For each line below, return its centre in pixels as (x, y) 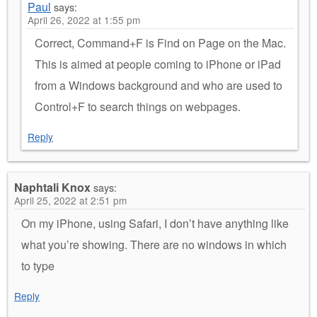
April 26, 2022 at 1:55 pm (84, 20)
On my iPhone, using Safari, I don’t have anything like (155, 224)
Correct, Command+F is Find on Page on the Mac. (160, 43)
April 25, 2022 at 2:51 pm (70, 201)
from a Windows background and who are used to (158, 86)
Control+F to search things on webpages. (138, 107)
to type (38, 266)
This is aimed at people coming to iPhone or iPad (158, 64)
